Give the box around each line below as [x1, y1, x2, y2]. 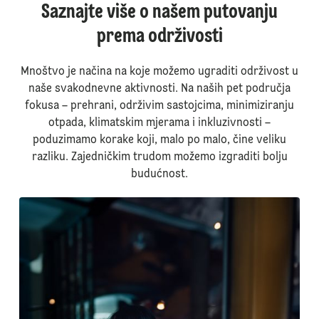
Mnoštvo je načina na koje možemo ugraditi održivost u [21, 66, 298, 78]
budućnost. [131, 169, 188, 181]
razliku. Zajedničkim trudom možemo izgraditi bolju [31, 152, 288, 164]
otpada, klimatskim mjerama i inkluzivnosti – [48, 117, 271, 130]
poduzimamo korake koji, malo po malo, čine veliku [33, 135, 286, 147]
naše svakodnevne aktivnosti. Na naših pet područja [28, 83, 291, 95]
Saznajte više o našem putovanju [41, 3, 278, 23]
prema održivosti [96, 27, 223, 48]
